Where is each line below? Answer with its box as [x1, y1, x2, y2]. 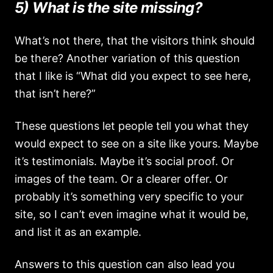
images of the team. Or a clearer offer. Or [15, 172, 228, 185]
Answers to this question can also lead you [15, 258, 235, 271]
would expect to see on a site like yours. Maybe [15, 137, 258, 150]
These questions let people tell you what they [15, 119, 249, 132]
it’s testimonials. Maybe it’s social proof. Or [15, 155, 234, 168]
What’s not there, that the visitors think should [15, 34, 255, 47]
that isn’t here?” [15, 87, 96, 100]
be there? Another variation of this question [15, 52, 240, 65]
